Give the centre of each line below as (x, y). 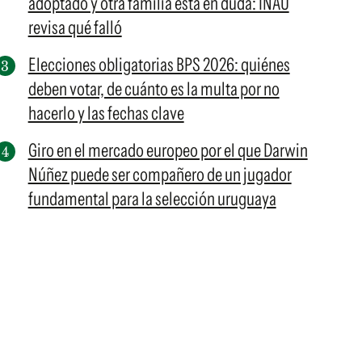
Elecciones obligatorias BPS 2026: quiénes (159, 65)
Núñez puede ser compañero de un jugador (160, 175)
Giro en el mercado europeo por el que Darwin (168, 150)
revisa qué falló (75, 27)
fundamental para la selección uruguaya (152, 199)
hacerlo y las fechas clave (106, 113)
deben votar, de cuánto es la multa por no (154, 89)
